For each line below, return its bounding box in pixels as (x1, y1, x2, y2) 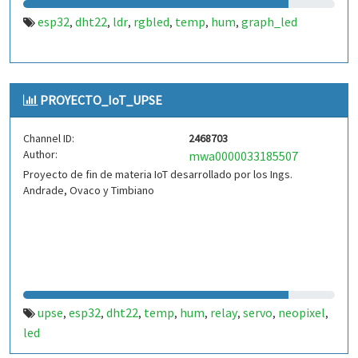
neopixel (278, 304, 325, 320)
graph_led (241, 14, 297, 30)
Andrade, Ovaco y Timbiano (23, 183, 154, 197)
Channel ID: (23, 131, 74, 145)
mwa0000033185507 (189, 148, 298, 164)
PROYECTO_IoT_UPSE (40, 92, 162, 108)
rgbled (133, 14, 169, 30)
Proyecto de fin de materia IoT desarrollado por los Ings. (23, 167, 292, 181)
